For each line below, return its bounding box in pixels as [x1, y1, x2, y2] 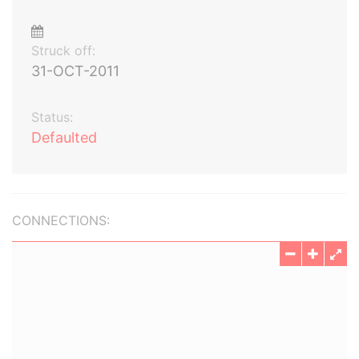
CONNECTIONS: [12, 212, 110, 228]
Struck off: [31, 42, 95, 58]
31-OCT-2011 [31, 63, 119, 79]
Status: [31, 109, 73, 125]
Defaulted [31, 129, 97, 146]
